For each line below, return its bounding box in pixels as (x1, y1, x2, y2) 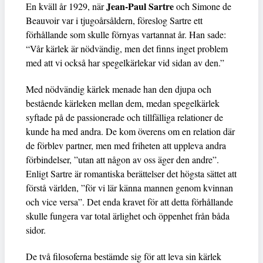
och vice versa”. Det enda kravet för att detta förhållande (26, 195, 233, 208)
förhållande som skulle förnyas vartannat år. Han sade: (26, 28, 226, 41)
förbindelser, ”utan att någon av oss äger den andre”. (26, 153, 219, 166)
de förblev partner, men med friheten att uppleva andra (26, 139, 226, 152)
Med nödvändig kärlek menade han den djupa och (26, 83, 211, 96)
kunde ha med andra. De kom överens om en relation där (26, 125, 235, 138)
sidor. (26, 224, 46, 237)
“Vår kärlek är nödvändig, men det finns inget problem (26, 42, 228, 55)
